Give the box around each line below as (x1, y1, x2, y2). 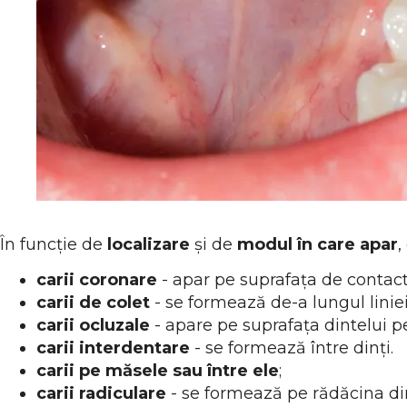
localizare (107, 233, 194, 254)
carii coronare (36, 269, 157, 290)
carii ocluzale (36, 314, 150, 335)
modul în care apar (237, 233, 398, 254)
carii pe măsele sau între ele (36, 360, 279, 381)
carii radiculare (36, 382, 166, 403)
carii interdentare (36, 337, 190, 358)
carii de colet (36, 292, 150, 313)
